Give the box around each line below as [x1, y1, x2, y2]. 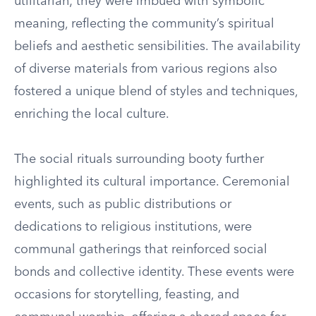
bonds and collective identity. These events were [14, 266, 294, 279]
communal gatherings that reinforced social [14, 243, 267, 256]
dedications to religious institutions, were [14, 221, 252, 233]
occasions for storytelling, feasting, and [14, 288, 239, 301]
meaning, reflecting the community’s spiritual [14, 18, 274, 30]
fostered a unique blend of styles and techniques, [14, 85, 298, 98]
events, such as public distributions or [14, 198, 231, 211]
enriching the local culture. [14, 108, 169, 121]
